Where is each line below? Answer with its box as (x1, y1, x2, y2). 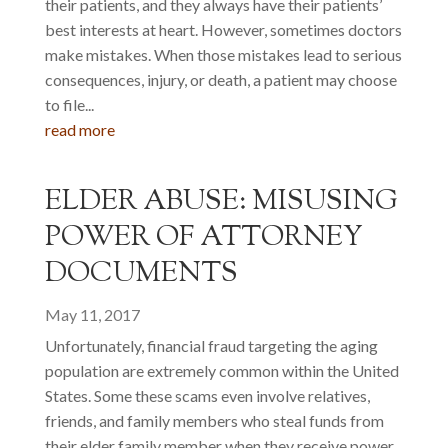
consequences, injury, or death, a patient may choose (44, 70, 397, 89)
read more (44, 120, 115, 139)
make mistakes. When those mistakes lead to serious (44, 45, 402, 64)
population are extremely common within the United (44, 361, 399, 380)
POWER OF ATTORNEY (44, 218, 363, 258)
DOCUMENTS (44, 254, 238, 294)
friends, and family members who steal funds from (44, 411, 384, 430)
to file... (44, 95, 94, 114)
